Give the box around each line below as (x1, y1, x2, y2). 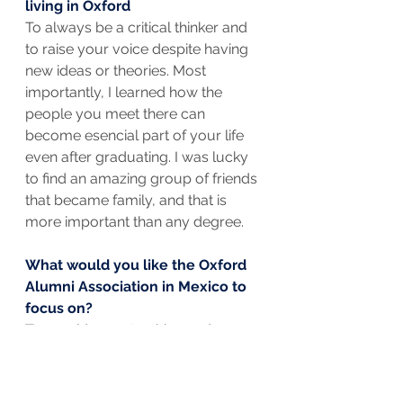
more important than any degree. (25, 213, 244, 231)
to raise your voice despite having (25, 40, 252, 58)
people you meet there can (25, 105, 209, 123)
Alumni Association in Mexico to (25, 278, 250, 296)
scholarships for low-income (25, 343, 219, 361)
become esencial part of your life (25, 127, 247, 145)
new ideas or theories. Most (25, 62, 210, 80)
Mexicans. (25, 364, 90, 382)
